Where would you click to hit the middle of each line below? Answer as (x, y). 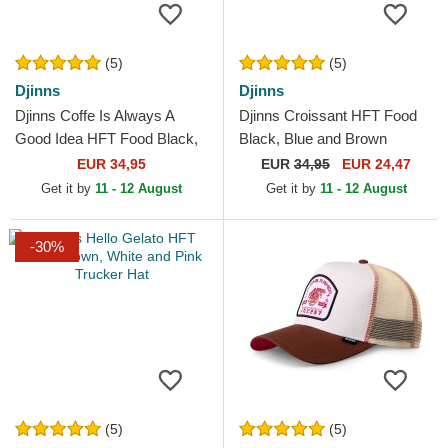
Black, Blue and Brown (313, 139)
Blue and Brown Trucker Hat (107, 162)
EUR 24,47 (374, 164)
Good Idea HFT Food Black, (106, 139)
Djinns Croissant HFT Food (328, 116)
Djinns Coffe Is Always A (94, 116)
